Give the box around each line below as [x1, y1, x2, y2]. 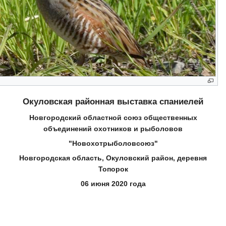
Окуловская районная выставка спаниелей [23, 96, 203, 106]
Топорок [98, 164, 128, 173]
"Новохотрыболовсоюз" [68, 139, 158, 147]
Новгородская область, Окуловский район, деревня [19, 153, 207, 162]
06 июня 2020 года [80, 179, 146, 188]
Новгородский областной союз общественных [29, 113, 197, 122]
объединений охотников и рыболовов [43, 124, 183, 133]
